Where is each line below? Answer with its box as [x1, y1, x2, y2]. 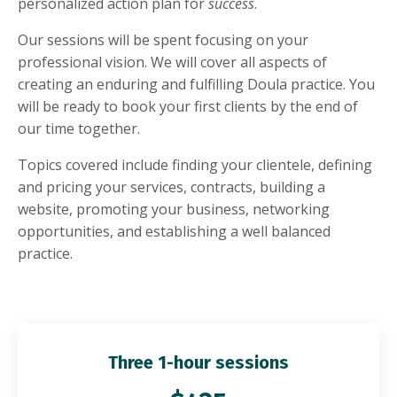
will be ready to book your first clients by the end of [18, 97, 358, 117]
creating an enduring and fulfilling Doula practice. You [18, 74, 375, 95]
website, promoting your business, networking [18, 199, 330, 220]
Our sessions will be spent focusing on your [18, 30, 308, 51]
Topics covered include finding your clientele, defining [18, 155, 372, 175]
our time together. [18, 119, 140, 139]
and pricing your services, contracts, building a [18, 177, 325, 198]
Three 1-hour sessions [108, 352, 289, 374]
